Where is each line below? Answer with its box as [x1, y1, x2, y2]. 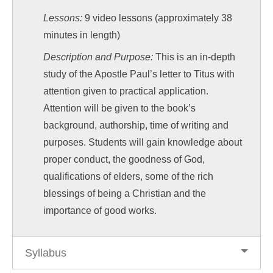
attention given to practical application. [43, 85, 208, 96]
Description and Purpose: [43, 51, 153, 62]
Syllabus [25, 246, 66, 259]
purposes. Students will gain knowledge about [43, 136, 242, 147]
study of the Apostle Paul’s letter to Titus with [43, 68, 235, 79]
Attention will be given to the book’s [43, 102, 196, 113]
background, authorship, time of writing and [43, 119, 229, 130]
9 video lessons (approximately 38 [82, 12, 232, 23]
